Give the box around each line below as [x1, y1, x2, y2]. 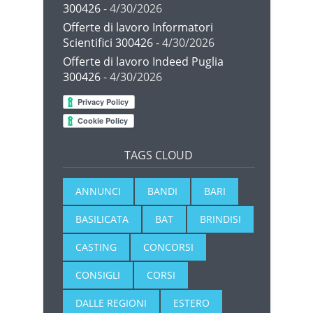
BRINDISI [199, 212, 241, 226]
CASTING [75, 240, 117, 254]
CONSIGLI [75, 268, 120, 282]
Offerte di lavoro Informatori [62, 19, 213, 35]
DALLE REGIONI [75, 296, 147, 310]
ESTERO [173, 296, 210, 310]
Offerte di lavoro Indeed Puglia [62, 53, 224, 69]
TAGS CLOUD [124, 147, 193, 163]
